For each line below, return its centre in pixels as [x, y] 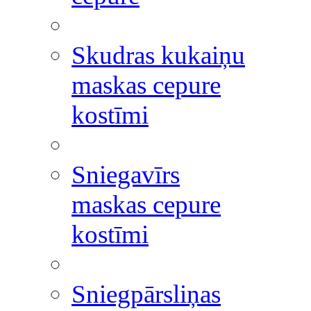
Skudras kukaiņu [158, 55]
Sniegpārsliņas [146, 294]
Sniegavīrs [126, 175]
